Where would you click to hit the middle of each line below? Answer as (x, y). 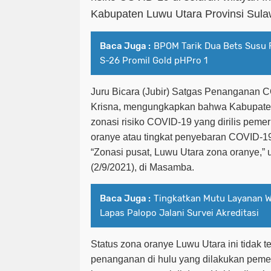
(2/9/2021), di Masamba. (144, 168)
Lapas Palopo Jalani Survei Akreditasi (179, 213)
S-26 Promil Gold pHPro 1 (154, 61)
